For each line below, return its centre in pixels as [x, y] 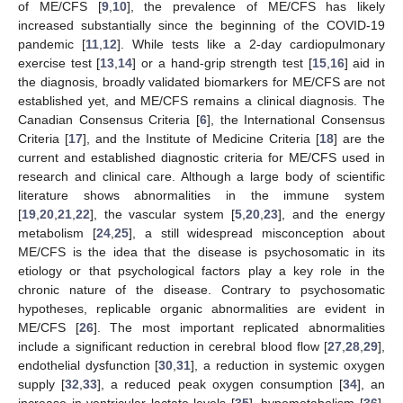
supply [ [42, 384]
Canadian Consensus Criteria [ [109, 119]
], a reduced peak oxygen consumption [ [220, 384]
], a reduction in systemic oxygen [288, 365]
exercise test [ [59, 63]
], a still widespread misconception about [257, 233]
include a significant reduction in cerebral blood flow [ [173, 346]
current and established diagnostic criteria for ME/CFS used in [201, 157]
